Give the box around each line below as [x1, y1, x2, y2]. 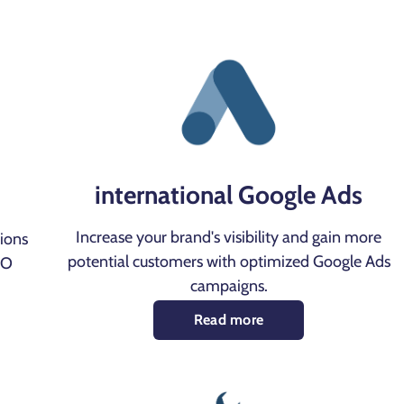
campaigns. [189, 275, 268, 296]
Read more [193, 310, 264, 328]
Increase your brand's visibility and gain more [76, 226, 381, 247]
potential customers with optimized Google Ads [67, 251, 390, 271]
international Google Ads [95, 179, 363, 210]
